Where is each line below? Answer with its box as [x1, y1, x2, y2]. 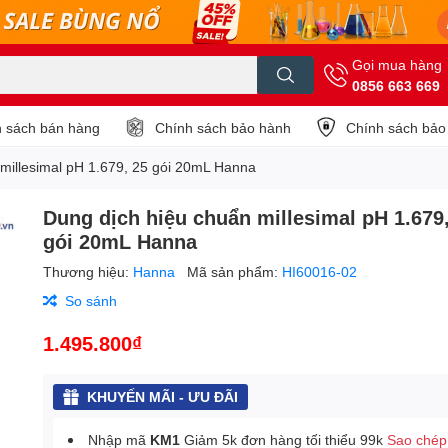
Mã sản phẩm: [187, 263, 283, 280]
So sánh [65, 292, 118, 309]
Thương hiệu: [43, 263, 134, 280]
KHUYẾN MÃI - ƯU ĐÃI [87, 388, 239, 405]
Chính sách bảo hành [155, 118, 291, 136]
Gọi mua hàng [352, 56, 442, 73]
